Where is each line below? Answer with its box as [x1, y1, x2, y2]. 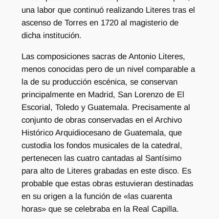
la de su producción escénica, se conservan [21, 77, 177, 87]
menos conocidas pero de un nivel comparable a [21, 64, 195, 74]
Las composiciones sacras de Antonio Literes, [21, 51, 185, 61]
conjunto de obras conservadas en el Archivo [21, 115, 182, 125]
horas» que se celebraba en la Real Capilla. [21, 204, 179, 214]
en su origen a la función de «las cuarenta [21, 191, 172, 201]
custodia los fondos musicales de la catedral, [21, 140, 182, 150]
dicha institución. [21, 30, 82, 40]
